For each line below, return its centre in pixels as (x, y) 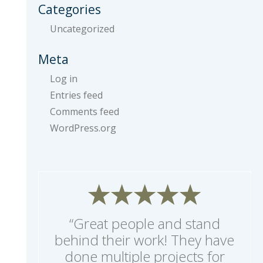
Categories (69, 9)
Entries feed (76, 95)
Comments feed (84, 112)
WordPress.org (83, 128)
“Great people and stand (144, 224)
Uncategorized (82, 29)
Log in (63, 79)
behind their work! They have (145, 240)
